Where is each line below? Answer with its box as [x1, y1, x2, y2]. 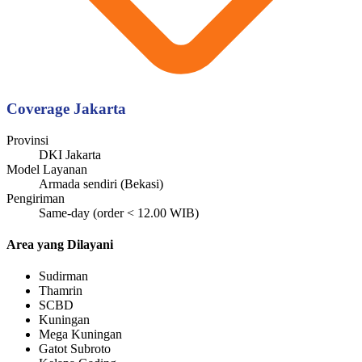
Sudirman [39, 269, 88, 284]
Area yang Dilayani [6, 237, 113, 251]
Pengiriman [6, 191, 65, 205]
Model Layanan [6, 162, 87, 176]
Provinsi [6, 133, 48, 147]
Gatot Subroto [39, 342, 111, 356]
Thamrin [39, 284, 82, 298]
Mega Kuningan [39, 327, 122, 342]
